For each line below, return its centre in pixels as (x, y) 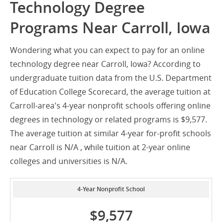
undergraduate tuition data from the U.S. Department (111, 78)
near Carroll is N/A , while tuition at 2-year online (100, 147)
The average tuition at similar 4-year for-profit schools (111, 134)
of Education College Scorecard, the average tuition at (110, 92)
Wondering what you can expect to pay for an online (107, 50)
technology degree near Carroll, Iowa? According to (105, 64)
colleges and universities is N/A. (69, 161)
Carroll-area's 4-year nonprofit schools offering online (110, 106)
